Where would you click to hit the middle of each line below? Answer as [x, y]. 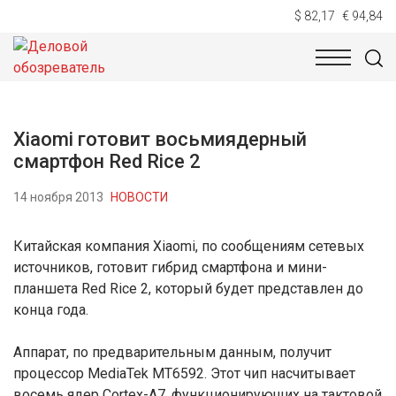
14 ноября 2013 [58, 197]
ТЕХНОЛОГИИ [151, 72]
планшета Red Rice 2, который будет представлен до [188, 289]
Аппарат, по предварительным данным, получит [172, 352]
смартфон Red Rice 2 [107, 161]
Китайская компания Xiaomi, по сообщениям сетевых [189, 246]
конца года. [51, 310]
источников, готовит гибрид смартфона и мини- [170, 267]
